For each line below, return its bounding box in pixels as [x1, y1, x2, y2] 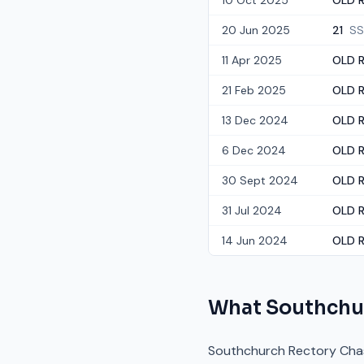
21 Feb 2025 [222, 83, 286, 97]
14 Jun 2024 [222, 233, 288, 248]
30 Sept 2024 [222, 173, 298, 188]
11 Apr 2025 [222, 53, 282, 67]
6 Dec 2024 [222, 143, 286, 158]
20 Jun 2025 [222, 23, 290, 37]
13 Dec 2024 [222, 113, 288, 128]
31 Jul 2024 [222, 203, 282, 218]
